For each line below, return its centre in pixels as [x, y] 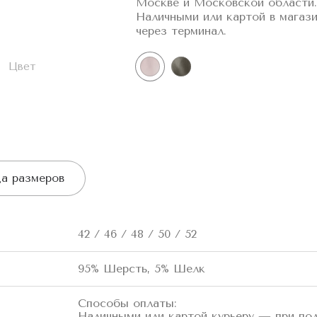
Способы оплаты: [127, 303]
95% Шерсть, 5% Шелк [141, 268]
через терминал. [181, 31]
